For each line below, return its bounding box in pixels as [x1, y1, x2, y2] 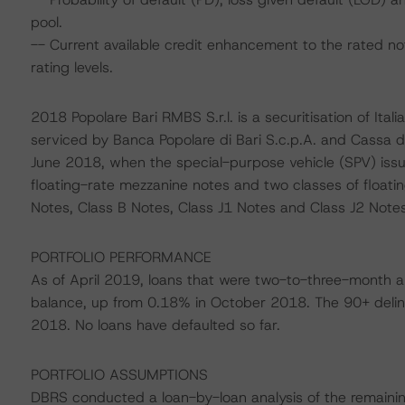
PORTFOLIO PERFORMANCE [30, 248, 212, 267]
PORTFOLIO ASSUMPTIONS [30, 365, 208, 384]
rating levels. [30, 58, 113, 77]
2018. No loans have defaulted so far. [30, 316, 280, 334]
